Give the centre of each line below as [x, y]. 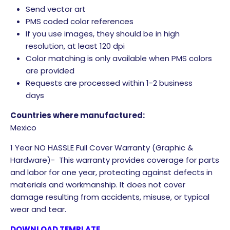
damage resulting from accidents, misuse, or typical [110, 197]
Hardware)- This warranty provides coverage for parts [115, 160]
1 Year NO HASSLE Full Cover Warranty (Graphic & [102, 147]
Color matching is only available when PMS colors [119, 58]
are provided [50, 70]
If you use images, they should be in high [103, 33]
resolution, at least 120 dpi [75, 46]
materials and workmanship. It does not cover [98, 184]
